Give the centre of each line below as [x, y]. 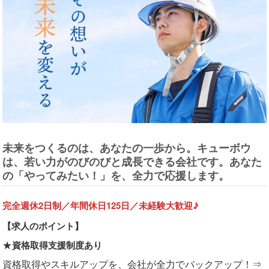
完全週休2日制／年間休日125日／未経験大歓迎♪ [105, 206]
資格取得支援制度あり [57, 245]
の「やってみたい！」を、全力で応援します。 [116, 176]
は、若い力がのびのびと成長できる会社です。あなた [132, 162]
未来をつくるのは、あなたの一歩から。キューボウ [127, 148]
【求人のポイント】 [43, 226]
